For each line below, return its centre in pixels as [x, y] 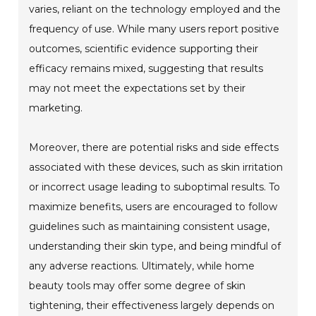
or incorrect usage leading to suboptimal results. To [155, 187]
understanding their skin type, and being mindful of [155, 247]
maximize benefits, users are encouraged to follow [153, 207]
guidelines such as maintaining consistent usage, [150, 227]
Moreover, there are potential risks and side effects [154, 148]
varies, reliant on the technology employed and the [155, 10]
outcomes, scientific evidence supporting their [144, 49]
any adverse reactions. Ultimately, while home [142, 266]
